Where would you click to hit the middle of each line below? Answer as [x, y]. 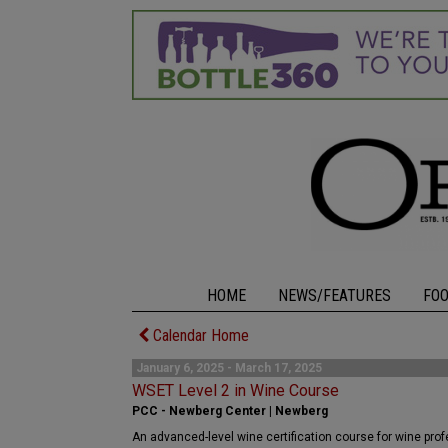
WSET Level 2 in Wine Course [235, 390]
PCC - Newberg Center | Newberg [230, 411]
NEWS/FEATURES [334, 295]
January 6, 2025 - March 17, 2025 [229, 368]
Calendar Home [199, 335]
